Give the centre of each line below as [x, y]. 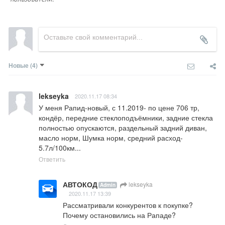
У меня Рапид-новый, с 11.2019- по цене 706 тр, [119, 108]
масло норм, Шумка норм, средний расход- [111, 138]
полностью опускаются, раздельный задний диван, [123, 128]
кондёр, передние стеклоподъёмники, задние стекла [126, 118]
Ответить [52, 159]
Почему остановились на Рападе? [119, 215]
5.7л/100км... [60, 148]
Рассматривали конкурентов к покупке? [128, 205]
